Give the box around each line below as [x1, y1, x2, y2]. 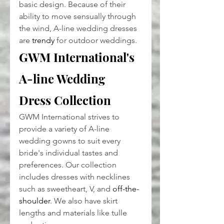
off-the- [112, 184, 139, 194]
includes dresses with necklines [19, 172, 132, 182]
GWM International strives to [19, 112, 121, 122]
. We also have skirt [50, 196, 119, 206]
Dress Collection [19, 92, 111, 108]
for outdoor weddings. [54, 35, 137, 45]
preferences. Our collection [19, 160, 118, 170]
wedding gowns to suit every [19, 136, 122, 146]
